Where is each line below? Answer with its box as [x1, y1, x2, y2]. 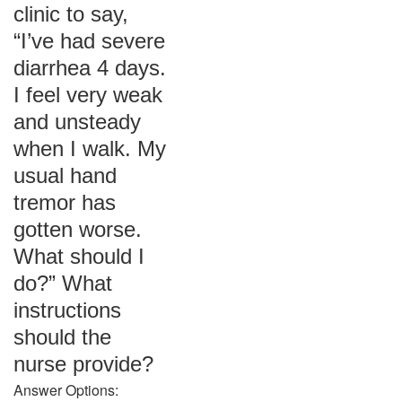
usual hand [13, 163, 117, 188]
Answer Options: [13, 380, 118, 400]
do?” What [13, 271, 112, 295]
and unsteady [13, 109, 141, 134]
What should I [13, 244, 144, 268]
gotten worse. [13, 217, 142, 241]
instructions [13, 298, 121, 322]
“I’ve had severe [13, 29, 165, 53]
